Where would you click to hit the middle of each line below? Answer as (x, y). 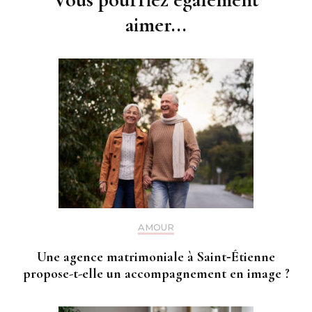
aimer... (156, 24)
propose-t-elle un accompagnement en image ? (156, 273)
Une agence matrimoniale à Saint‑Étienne (156, 257)
